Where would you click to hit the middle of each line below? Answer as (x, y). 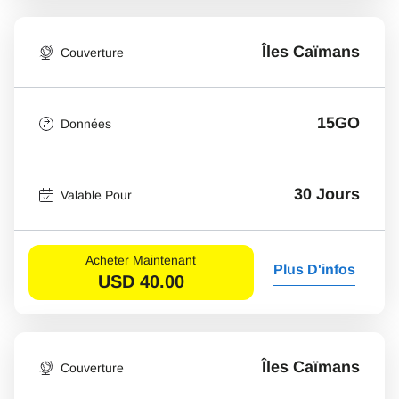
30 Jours (327, 194)
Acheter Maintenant (141, 260)
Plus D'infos (314, 269)
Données (86, 123)
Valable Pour (96, 195)
